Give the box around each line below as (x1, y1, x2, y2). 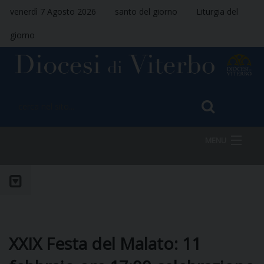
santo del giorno (115, 6, 177, 17)
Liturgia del (196, 6, 238, 17)
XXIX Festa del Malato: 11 (9, 232, 201, 255)
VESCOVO (37, 226, 72, 237)
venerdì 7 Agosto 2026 (10, 6, 96, 17)
